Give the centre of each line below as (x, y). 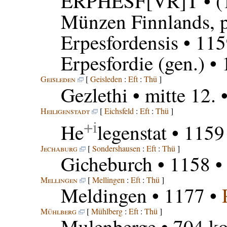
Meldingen (104, 195)
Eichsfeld (119, 111)
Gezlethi (94, 95)
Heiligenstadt (65, 111)
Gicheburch (106, 164)
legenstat (132, 133)
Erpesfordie (107, 63)
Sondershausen (116, 148)
